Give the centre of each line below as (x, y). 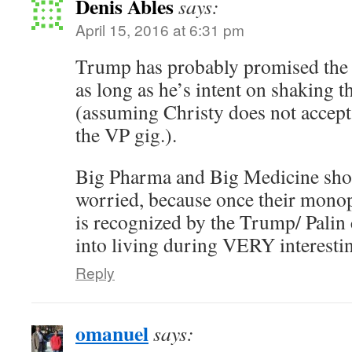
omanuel (112, 333)
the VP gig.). (126, 134)
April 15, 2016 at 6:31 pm (160, 29)
